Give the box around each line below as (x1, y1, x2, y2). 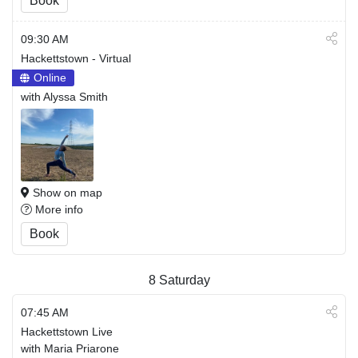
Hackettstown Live (21, 325, 113, 338)
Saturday (158, 273, 210, 287)
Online (34, 71, 66, 84)
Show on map (30, 186, 102, 199)
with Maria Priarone (21, 342, 119, 355)
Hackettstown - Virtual (21, 52, 131, 65)
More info (32, 203, 83, 216)
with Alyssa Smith (21, 90, 108, 103)
